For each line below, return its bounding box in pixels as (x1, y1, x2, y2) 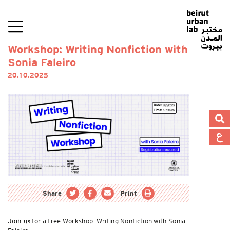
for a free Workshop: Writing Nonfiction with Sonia (30, 217, 186, 225)
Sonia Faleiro (8, 58, 76, 68)
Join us (8, 218, 31, 225)
